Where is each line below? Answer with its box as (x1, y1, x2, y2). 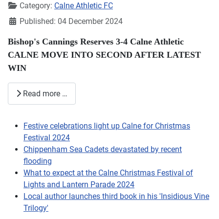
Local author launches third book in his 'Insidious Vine (23, 192, 209, 201)
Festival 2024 (23, 133, 70, 143)
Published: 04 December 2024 (20, 17, 123, 26)
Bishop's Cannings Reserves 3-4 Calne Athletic (8, 37, 184, 47)
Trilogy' (23, 203, 48, 213)
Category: (18, 1, 54, 11)
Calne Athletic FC (54, 1, 113, 11)
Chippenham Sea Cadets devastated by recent (23, 145, 182, 154)
